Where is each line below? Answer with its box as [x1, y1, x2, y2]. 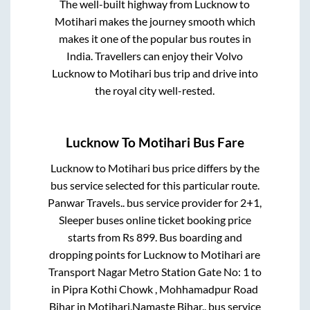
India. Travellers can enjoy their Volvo [66, 48, 244, 62]
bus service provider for [125, 195, 241, 209]
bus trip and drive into [151, 66, 258, 80]
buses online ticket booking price [93, 212, 251, 226]
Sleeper [58, 212, 94, 226]
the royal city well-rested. [95, 83, 215, 97]
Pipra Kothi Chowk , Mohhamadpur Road [62, 282, 259, 295]
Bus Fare [190, 134, 244, 150]
